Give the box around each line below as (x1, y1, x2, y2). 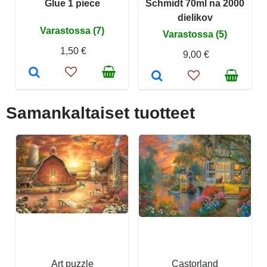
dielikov (177, 12, 213, 23)
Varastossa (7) (40, 25, 104, 36)
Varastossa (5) (163, 29, 227, 39)
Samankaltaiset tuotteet (6, 103, 195, 122)
